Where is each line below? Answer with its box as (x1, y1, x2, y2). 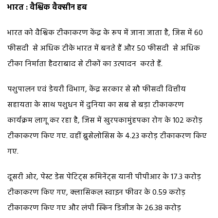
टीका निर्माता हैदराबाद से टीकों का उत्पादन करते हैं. (7, 57, 163, 71)
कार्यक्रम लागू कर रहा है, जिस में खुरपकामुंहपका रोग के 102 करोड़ (7, 114, 202, 127)
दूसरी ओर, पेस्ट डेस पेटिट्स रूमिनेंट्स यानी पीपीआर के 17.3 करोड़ (7, 170, 201, 183)
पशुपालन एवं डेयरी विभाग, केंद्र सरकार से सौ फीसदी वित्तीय (7, 83, 186, 96)
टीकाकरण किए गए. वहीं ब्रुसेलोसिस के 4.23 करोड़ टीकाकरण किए (7, 129, 207, 143)
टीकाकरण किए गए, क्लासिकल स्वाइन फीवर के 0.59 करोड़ (7, 186, 185, 199)
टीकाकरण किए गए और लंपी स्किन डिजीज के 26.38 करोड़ (7, 201, 181, 215)
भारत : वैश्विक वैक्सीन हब (7, 1, 87, 14)
